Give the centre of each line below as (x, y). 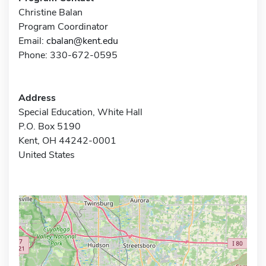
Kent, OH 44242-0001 (67, 140)
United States (47, 155)
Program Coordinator (63, 26)
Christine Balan (50, 12)
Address (37, 98)
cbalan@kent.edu (82, 41)
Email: (32, 41)
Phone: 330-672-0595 (68, 55)
